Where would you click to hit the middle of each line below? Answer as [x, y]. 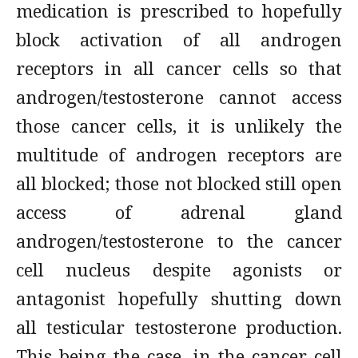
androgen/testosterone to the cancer [179, 241]
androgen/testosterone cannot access [179, 97]
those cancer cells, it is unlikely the [179, 125]
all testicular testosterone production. [179, 327]
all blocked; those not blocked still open [179, 183]
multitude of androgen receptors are [179, 154]
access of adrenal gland [179, 212]
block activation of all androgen [179, 39]
